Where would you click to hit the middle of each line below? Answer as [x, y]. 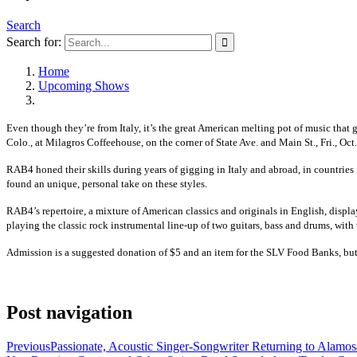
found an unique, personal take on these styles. [107, 184]
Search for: [34, 42]
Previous [28, 346]
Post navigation [69, 312]
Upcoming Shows [84, 86]
